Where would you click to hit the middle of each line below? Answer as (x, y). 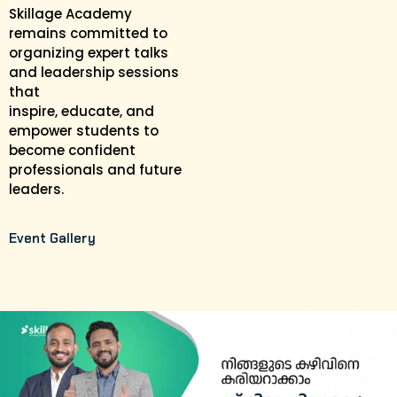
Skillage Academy (70, 14)
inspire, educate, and (82, 112)
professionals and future (95, 170)
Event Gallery (52, 239)
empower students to (84, 131)
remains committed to (88, 34)
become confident (72, 151)
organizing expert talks (89, 53)
